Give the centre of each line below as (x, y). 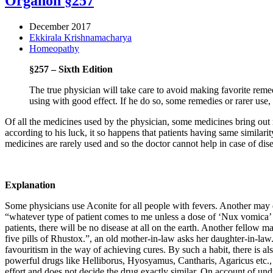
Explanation (30, 185)
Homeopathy (54, 48)
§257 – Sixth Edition (71, 69)
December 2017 (60, 26)
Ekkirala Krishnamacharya (80, 37)
